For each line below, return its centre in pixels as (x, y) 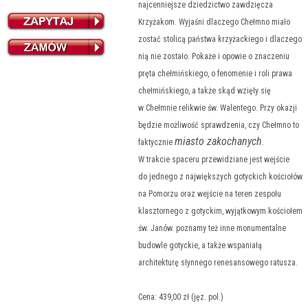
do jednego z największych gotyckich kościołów (220, 177)
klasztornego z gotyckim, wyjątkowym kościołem (220, 211)
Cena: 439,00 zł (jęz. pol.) (181, 297)
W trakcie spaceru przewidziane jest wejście (214, 159)
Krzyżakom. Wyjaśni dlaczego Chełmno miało (214, 22)
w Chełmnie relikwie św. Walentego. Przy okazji (218, 108)
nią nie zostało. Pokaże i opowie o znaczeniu (214, 56)
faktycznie (156, 142)
